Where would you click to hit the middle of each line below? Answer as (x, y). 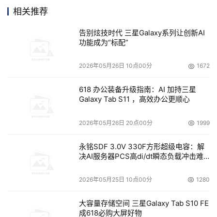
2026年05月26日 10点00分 (115, 66)
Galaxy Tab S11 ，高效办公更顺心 (134, 99)
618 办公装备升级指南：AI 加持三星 (137, 90)
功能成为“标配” (103, 43)
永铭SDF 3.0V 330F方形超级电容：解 (141, 146)
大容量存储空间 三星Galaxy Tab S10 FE (144, 203)
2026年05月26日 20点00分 (116, 123)
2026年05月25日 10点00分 (115, 179)
